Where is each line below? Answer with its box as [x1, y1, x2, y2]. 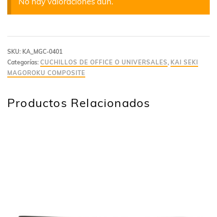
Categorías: [7, 59, 40, 66]
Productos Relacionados [7, 95, 151, 110]
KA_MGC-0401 [22, 48, 62, 56]
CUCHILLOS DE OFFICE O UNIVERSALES [40, 59, 168, 66]
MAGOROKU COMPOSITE [7, 69, 85, 77]
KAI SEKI [170, 59, 198, 66]
